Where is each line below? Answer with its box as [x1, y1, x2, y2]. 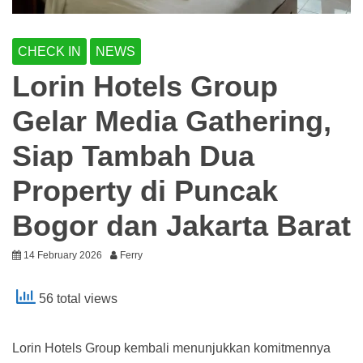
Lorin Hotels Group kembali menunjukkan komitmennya [12, 341, 331, 356]
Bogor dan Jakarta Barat [12, 209, 351, 243]
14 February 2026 [23, 250, 102, 262]
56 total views [36, 292, 117, 306]
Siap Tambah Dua [12, 139, 254, 173]
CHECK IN [18, 45, 81, 59]
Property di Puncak [12, 174, 278, 208]
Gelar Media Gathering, [12, 105, 331, 139]
